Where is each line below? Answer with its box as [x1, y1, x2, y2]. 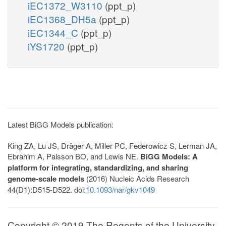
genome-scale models [8, 173, 84, 184]
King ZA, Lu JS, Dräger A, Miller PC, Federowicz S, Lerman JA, [8, 140, 217, 151]
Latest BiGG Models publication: [8, 119, 114, 130]
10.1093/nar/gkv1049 [86, 184, 155, 195]
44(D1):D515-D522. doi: [8, 184, 86, 195]
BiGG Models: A [140, 150, 198, 162]
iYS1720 [28, 39, 67, 53]
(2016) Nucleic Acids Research [84, 173, 189, 184]
